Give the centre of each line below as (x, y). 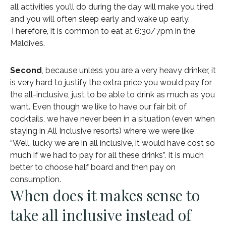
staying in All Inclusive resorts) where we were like (102, 131)
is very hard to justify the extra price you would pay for (111, 82)
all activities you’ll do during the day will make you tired (112, 7)
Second (26, 70)
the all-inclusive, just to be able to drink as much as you (112, 94)
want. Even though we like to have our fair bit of (98, 106)
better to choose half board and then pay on (93, 167)
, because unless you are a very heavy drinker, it (129, 70)
